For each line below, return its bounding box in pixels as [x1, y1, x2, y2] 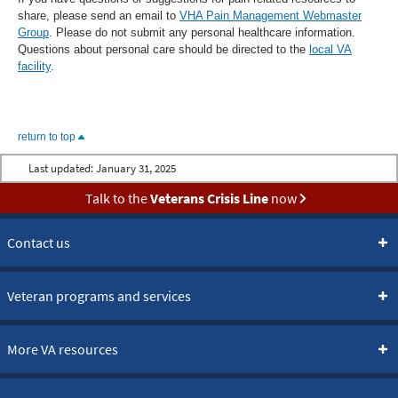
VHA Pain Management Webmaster [179, 8, 362, 22]
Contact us [7, 233, 70, 251]
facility [18, 59, 51, 73]
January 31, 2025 [96, 161, 176, 175]
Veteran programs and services [7, 286, 191, 305]
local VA [309, 42, 352, 56]
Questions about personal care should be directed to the [18, 42, 306, 56]
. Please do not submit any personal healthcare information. [49, 25, 355, 39]
